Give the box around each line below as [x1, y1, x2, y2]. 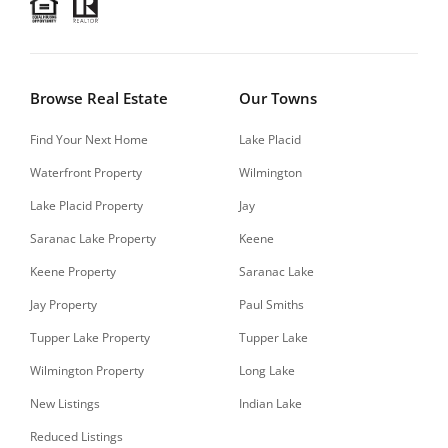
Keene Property [30, 263, 116, 281]
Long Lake [239, 362, 295, 380]
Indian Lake [239, 395, 302, 413]
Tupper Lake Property [30, 329, 150, 347]
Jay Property [30, 296, 97, 314]
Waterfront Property [30, 164, 142, 182]
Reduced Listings [30, 428, 123, 446]
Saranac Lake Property [30, 230, 156, 248]
